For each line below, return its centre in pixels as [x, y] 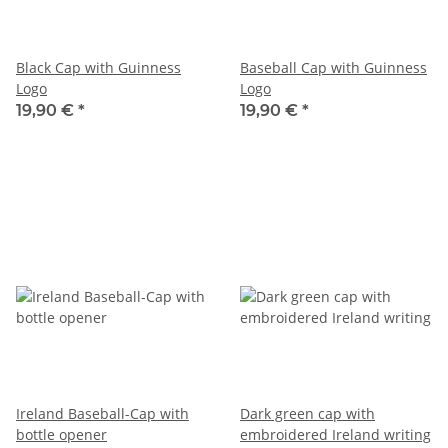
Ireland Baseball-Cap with [102, 413]
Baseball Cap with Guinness [333, 67]
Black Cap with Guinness [98, 67]
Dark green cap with [307, 413]
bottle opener [61, 434]
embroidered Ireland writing [335, 434]
